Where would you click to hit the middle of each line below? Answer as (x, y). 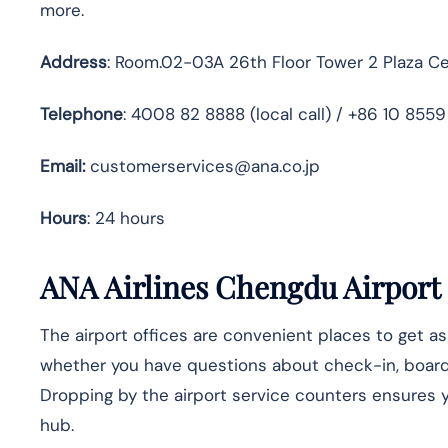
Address (73, 61)
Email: (62, 165)
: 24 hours (126, 217)
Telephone (81, 113)
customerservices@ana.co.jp (202, 165)
